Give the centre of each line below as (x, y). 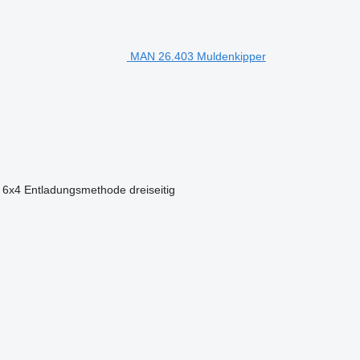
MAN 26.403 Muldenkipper (198, 56)
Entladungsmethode (75, 189)
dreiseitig (152, 189)
